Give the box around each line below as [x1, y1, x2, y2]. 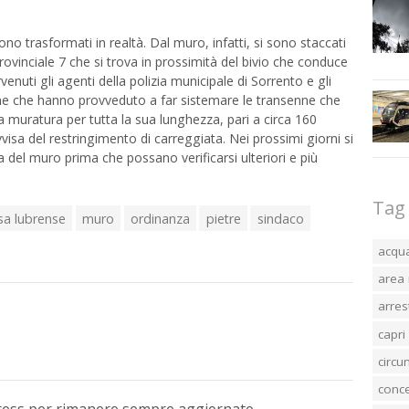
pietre [205, 209, 241, 227]
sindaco [257, 209, 304, 227]
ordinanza [130, 209, 190, 227]
